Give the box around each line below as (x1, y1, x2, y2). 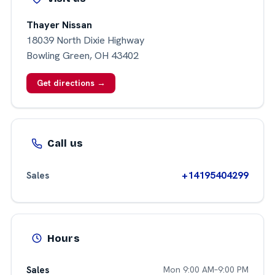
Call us (47, 137, 83, 150)
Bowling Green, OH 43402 (26, 48, 139, 62)
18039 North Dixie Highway (26, 33, 145, 47)
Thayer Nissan (26, 18, 92, 31)
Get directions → (36, 77, 106, 88)
